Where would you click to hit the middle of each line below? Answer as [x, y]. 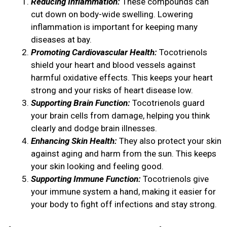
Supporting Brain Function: [81, 103]
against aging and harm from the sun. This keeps [124, 154]
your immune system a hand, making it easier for [123, 192]
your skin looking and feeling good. [97, 166]
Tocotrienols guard [167, 103]
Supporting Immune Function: [86, 179]
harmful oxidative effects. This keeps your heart [122, 78]
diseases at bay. [61, 40]
